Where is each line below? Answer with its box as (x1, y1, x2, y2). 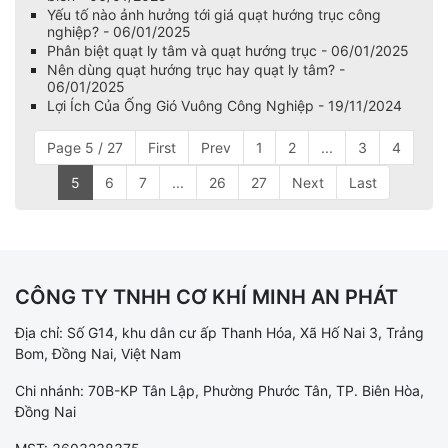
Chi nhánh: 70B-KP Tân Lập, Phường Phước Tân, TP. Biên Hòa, (15, 381, 424, 399)
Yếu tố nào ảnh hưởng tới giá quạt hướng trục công (47, 6, 381, 23)
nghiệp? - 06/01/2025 (47, 23, 191, 40)
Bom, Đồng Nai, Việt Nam (15, 344, 181, 362)
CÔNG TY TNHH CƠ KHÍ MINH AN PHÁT (15, 285, 398, 309)
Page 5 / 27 (47, 139, 123, 156)
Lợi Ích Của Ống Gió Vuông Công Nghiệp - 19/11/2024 (47, 97, 402, 114)
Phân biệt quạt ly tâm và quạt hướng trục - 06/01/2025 (47, 42, 409, 59)
